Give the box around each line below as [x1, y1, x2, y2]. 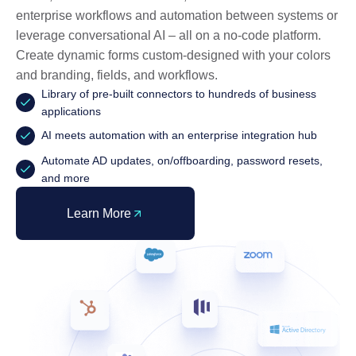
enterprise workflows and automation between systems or [16, 9, 338, 23]
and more [41, 172, 90, 185]
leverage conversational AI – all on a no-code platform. [16, 29, 321, 43]
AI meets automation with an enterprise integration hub [41, 129, 317, 142]
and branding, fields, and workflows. [16, 68, 218, 83]
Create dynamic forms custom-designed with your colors [16, 48, 331, 63]
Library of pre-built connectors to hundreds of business [41, 87, 316, 101]
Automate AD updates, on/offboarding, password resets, [41, 154, 323, 168]
